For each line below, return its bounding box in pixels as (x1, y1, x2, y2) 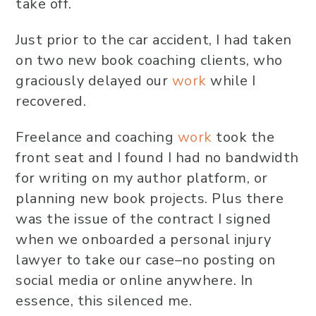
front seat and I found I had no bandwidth (16, 148, 299, 167)
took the (212, 128, 274, 147)
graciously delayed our (16, 71, 172, 90)
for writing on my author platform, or (16, 169, 268, 188)
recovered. (16, 92, 86, 111)
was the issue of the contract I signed (16, 209, 271, 229)
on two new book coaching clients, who (16, 51, 283, 70)
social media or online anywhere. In (16, 271, 253, 290)
